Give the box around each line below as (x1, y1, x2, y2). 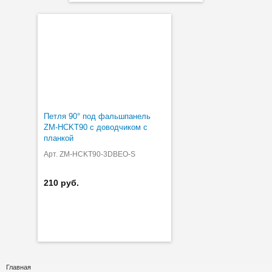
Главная (6, 263, 31, 271)
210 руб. (44, 177, 79, 188)
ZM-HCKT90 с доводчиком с (44, 122, 148, 132)
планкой (44, 133, 73, 143)
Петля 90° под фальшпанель (44, 111, 151, 121)
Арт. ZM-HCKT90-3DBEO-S (44, 149, 135, 158)
